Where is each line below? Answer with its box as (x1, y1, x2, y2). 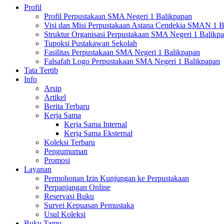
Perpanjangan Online (44, 183, 110, 191)
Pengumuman (44, 147, 87, 155)
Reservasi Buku (44, 192, 94, 200)
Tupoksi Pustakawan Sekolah (44, 39, 137, 47)
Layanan (24, 165, 51, 173)
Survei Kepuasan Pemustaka (44, 201, 134, 209)
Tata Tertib (24, 66, 58, 74)
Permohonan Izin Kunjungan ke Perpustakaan (44, 174, 189, 182)
